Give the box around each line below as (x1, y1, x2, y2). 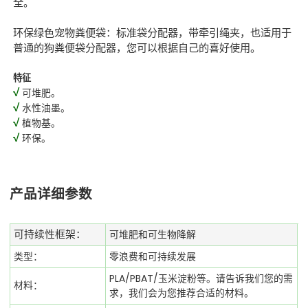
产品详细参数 (10, 184, 93, 203)
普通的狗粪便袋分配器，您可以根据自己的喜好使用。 (13, 41, 261, 56)
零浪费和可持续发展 (109, 249, 197, 263)
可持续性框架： (14, 228, 87, 240)
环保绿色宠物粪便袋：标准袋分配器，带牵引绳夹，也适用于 (13, 25, 292, 41)
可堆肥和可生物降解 (109, 227, 197, 241)
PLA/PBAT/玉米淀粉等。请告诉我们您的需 (109, 271, 294, 285)
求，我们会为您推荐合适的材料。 (109, 285, 254, 300)
